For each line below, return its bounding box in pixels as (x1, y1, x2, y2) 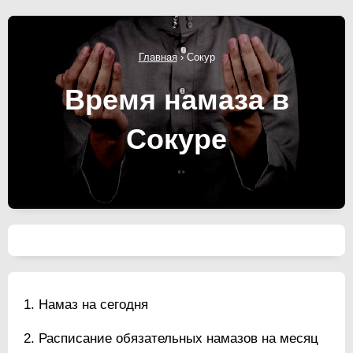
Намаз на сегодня (39, 296, 148, 312)
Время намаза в (64, 83, 289, 116)
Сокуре (126, 122, 227, 155)
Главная (138, 50, 177, 63)
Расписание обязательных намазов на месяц (39, 330, 318, 346)
